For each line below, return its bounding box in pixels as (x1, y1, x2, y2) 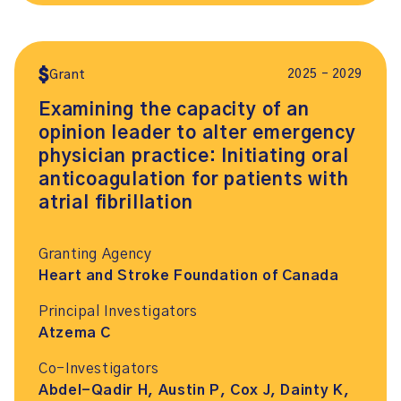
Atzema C (38, 326, 112, 340)
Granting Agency (38, 247, 152, 261)
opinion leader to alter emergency (38, 124, 356, 142)
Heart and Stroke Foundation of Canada (38, 269, 339, 283)
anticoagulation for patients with (38, 171, 349, 189)
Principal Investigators (38, 304, 198, 319)
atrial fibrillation (38, 194, 193, 212)
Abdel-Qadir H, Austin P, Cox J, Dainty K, (38, 383, 350, 397)
